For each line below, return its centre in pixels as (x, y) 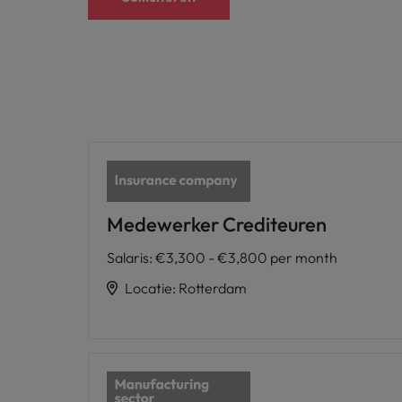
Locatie (149, 288)
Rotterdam (213, 288)
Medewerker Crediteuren (217, 224)
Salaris (128, 257)
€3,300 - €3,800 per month (246, 257)
